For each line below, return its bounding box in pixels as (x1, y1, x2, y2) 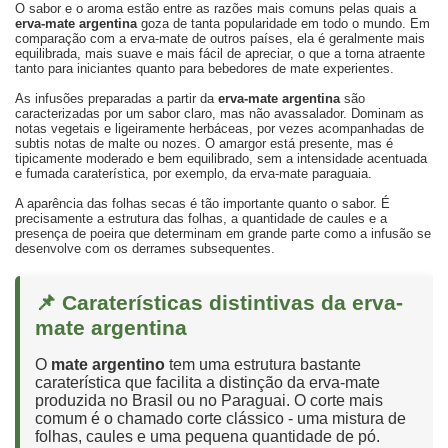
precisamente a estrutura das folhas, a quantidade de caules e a (15, 210, 387, 226)
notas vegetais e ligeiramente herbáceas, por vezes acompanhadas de (15, 120, 424, 136)
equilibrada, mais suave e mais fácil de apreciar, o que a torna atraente (15, 45, 425, 61)
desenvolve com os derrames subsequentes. (15, 240, 275, 256)
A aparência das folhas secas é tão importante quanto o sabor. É (15, 195, 390, 211)
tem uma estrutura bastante (165, 355, 361, 373)
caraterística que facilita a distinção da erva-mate (35, 373, 380, 391)
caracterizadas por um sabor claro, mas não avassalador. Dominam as (15, 105, 424, 121)
